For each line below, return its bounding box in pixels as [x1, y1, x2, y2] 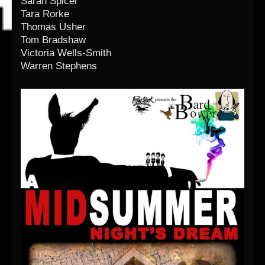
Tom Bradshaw [21, 34, 86, 46]
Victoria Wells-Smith [21, 47, 111, 59]
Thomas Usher [21, 21, 86, 33]
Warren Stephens [21, 60, 97, 72]
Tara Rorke [21, 8, 69, 20]
